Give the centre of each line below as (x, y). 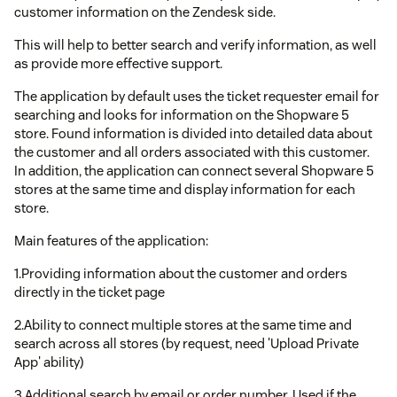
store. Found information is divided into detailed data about (193, 133)
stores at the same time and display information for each (185, 189)
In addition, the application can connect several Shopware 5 (194, 170)
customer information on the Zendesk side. (145, 12)
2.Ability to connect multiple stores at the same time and (183, 324)
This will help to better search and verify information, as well (195, 44)
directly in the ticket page (90, 292)
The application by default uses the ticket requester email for (197, 96)
